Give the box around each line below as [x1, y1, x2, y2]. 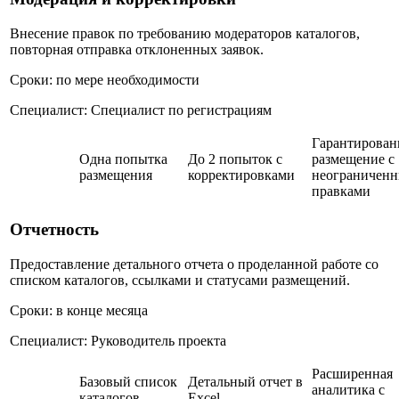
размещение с [312, 151, 395, 167]
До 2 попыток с [188, 151, 282, 167]
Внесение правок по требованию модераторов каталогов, [10, 25, 360, 41]
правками [312, 183, 370, 199]
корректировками [188, 167, 295, 183]
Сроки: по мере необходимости [10, 71, 199, 87]
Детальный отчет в [188, 374, 303, 390]
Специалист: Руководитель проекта [10, 332, 226, 348]
